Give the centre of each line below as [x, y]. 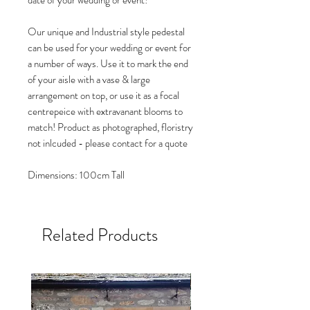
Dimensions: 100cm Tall [77, 175]
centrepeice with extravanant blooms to [105, 111]
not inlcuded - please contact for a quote [108, 143]
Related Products [100, 235]
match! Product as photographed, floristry [110, 127]
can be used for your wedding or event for [109, 48]
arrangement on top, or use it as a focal [103, 95]
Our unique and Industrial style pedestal [106, 32]
